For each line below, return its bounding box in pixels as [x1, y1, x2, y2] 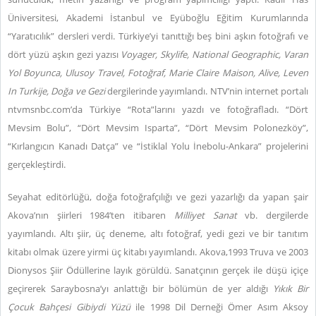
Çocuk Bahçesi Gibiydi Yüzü [8, 300, 130, 313]
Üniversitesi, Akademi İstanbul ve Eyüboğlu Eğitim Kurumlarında [8, 11, 308, 24]
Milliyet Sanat [174, 209, 245, 221]
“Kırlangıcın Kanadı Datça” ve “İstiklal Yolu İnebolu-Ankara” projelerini [8, 140, 308, 152]
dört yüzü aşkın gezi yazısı [8, 48, 121, 61]
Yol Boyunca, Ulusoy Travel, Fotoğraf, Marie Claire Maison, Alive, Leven [8, 66, 308, 79]
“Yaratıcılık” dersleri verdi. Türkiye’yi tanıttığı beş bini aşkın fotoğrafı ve [8, 30, 308, 42]
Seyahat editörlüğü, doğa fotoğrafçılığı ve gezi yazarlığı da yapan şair [8, 190, 308, 203]
